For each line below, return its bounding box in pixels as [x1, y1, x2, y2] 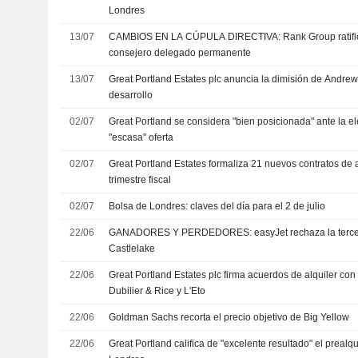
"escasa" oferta [109, 132, 174, 143]
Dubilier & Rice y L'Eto [109, 285, 206, 296]
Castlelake [109, 243, 156, 254]
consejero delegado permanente [109, 47, 252, 58]
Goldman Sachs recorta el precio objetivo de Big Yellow [109, 312, 350, 323]
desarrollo [109, 89, 153, 101]
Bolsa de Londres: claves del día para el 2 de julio [109, 201, 326, 212]
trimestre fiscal [109, 174, 172, 185]
